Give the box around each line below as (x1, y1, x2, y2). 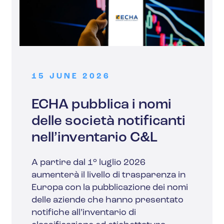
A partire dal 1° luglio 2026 (31, 158, 146, 168)
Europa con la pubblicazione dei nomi (31, 183, 188, 193)
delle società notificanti (31, 114, 186, 129)
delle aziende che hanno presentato (31, 195, 184, 205)
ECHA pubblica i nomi (31, 98, 172, 112)
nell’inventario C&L (31, 131, 158, 145)
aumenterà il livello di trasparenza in (31, 170, 186, 180)
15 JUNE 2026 (31, 72, 111, 81)
